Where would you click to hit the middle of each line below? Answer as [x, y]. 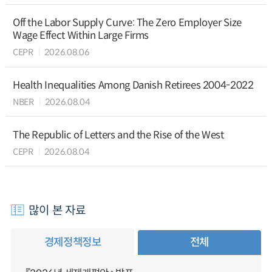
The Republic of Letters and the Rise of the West [118, 135]
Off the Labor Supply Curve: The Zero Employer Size [127, 23]
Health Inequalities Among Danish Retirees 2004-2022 [133, 85]
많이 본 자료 [57, 210]
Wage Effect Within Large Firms [81, 36]
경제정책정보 [73, 243]
